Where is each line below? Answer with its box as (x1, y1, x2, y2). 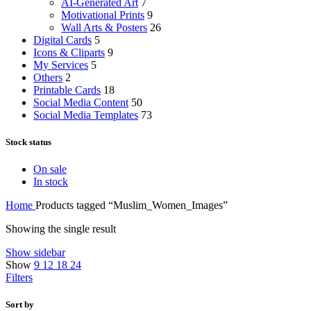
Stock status (6, 137, 51, 148)
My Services (33, 58, 88, 71)
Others (33, 71, 62, 83)
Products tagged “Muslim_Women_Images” (35, 199, 228, 212)
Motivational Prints (61, 8, 144, 21)
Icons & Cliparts (33, 46, 105, 58)
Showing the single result (6, 223, 116, 235)
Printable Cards (33, 83, 101, 96)
